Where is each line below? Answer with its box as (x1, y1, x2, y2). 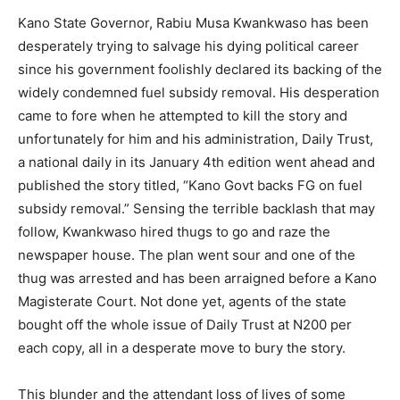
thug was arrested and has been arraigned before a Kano (18, 269, 377, 287)
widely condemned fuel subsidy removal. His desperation (18, 83, 379, 101)
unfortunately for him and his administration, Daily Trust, (18, 129, 373, 147)
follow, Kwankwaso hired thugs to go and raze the (18, 222, 330, 240)
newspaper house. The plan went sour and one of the (18, 246, 355, 263)
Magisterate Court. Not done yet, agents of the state (18, 292, 346, 310)
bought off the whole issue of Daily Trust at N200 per (18, 315, 352, 333)
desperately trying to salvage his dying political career (18, 37, 359, 54)
